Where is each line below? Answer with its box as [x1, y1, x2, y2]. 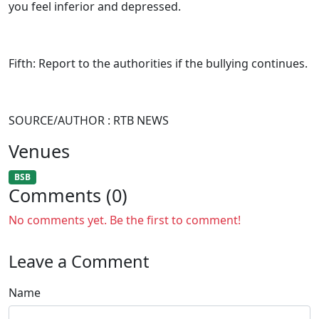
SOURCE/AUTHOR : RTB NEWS [9, 113, 169, 128]
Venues [9, 139, 70, 163]
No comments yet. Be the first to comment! [9, 212, 241, 229]
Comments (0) [9, 183, 127, 208]
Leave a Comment [9, 250, 149, 273]
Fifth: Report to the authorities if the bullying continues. [9, 56, 308, 71]
